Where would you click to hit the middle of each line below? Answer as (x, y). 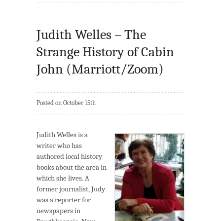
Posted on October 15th (66, 103)
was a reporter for (64, 200)
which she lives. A (63, 178)
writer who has (59, 146)
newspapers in (58, 211)
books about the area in (72, 167)
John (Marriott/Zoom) (100, 69)
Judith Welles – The (91, 35)
